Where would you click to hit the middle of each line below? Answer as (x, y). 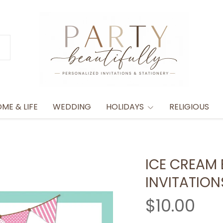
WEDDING (72, 107)
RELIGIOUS (189, 107)
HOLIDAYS (125, 107)
